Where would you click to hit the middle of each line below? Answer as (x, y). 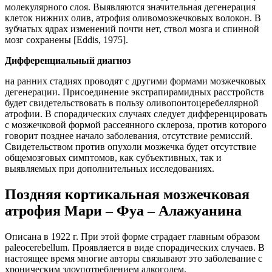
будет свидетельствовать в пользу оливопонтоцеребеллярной (132, 103)
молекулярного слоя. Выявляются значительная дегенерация (130, 7)
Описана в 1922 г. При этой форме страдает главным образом (132, 236)
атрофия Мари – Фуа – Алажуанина (123, 210)
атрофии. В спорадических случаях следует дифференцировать (136, 114)
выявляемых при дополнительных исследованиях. (110, 168)
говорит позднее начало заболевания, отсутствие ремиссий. (129, 135)
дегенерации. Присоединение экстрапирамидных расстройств (134, 92)
